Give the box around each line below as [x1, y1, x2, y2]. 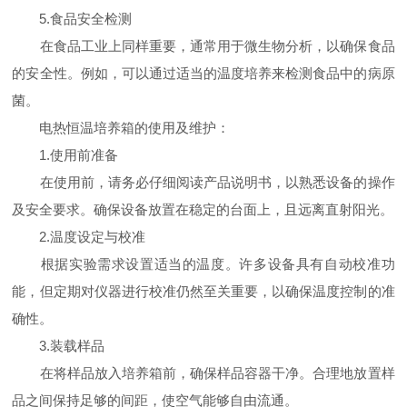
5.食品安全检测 [12, 11, 133, 26]
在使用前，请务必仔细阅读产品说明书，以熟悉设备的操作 [12, 174, 395, 190]
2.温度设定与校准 [12, 229, 146, 244]
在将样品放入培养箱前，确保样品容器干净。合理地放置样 [12, 365, 395, 381]
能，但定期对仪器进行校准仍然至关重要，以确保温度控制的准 [12, 283, 395, 299]
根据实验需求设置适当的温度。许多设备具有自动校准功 [12, 256, 395, 272]
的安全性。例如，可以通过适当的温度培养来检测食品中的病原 [12, 65, 395, 81]
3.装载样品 [12, 338, 105, 353]
